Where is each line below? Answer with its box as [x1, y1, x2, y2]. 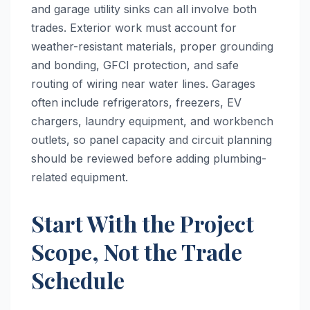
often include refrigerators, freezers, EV [31, 95, 241, 109]
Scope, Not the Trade [31, 236, 242, 266]
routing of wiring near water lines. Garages [31, 76, 255, 91]
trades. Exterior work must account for [31, 20, 237, 35]
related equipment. [31, 170, 128, 184]
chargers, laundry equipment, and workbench [31, 113, 273, 128]
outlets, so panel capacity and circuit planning [31, 132, 272, 147]
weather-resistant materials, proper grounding [31, 39, 273, 53]
